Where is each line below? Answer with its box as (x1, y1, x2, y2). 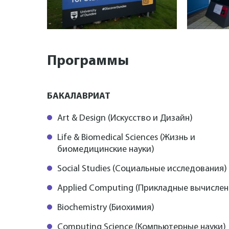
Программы (47, 54, 129, 68)
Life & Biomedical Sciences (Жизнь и (57, 132, 195, 143)
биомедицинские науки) (57, 144, 154, 154)
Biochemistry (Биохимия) (57, 202, 154, 213)
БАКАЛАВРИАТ (47, 91, 110, 101)
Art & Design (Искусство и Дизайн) (57, 113, 193, 123)
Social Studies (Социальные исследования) (57, 164, 227, 174)
